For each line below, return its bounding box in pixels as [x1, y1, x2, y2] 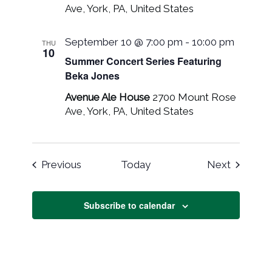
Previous [41, 158, 82, 171]
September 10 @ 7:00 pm [65, 36, 183, 48]
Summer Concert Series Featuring [65, 54, 222, 68]
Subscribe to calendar [83, 199, 175, 211]
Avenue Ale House [65, 91, 153, 103]
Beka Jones [65, 69, 120, 83]
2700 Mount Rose [152, 91, 237, 103]
